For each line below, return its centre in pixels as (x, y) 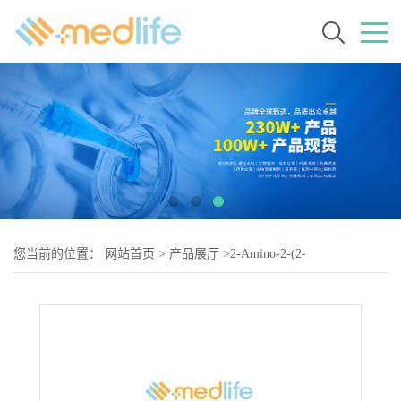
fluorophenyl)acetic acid (75, 290)
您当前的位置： (59, 254)
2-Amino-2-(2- (268, 254)
